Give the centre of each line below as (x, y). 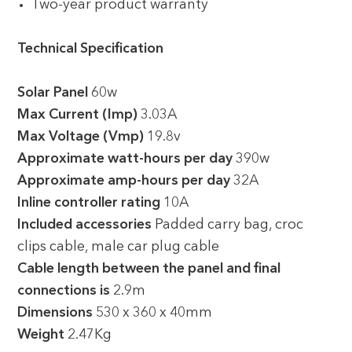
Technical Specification (91, 49)
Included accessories (86, 225)
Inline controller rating (89, 203)
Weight (41, 335)
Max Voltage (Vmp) (81, 137)
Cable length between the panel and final (149, 269)
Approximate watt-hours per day (125, 159)
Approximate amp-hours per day (124, 181)
